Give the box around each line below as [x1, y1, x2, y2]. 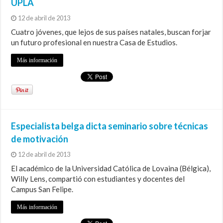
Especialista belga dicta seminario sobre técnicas [11, 120, 209, 132]
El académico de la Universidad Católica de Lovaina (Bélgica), [11, 164, 211, 173]
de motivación [11, 133, 69, 145]
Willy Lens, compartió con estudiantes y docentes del [11, 174, 185, 184]
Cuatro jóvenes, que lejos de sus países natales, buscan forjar [11, 27, 212, 37]
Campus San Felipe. [11, 185, 74, 194]
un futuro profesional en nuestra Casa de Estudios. [11, 38, 178, 47]
